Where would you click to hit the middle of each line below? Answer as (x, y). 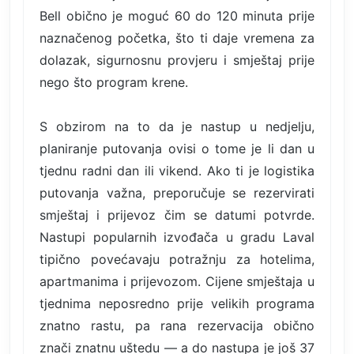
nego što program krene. (114, 82)
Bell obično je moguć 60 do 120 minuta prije (177, 15)
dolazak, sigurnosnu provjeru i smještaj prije (177, 60)
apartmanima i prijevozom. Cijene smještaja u (177, 281)
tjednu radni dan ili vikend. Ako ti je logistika (177, 170)
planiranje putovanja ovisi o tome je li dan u (177, 148)
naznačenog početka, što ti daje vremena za (177, 38)
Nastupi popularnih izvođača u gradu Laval (177, 237)
